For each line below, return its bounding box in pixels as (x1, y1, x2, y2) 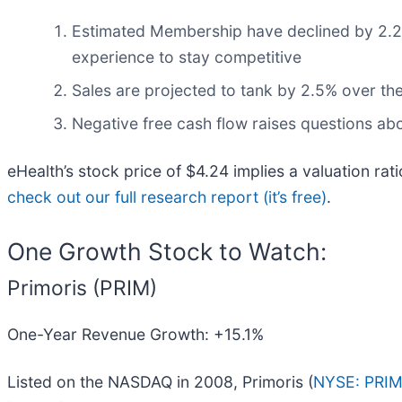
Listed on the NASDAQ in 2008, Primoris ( (7, 371, 313, 391)
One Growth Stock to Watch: (7, 236, 327, 266)
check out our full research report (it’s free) (7, 187, 327, 206)
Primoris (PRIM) (7, 275, 157, 301)
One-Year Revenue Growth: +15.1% (7, 324, 264, 344)
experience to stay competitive (72, 47, 301, 66)
